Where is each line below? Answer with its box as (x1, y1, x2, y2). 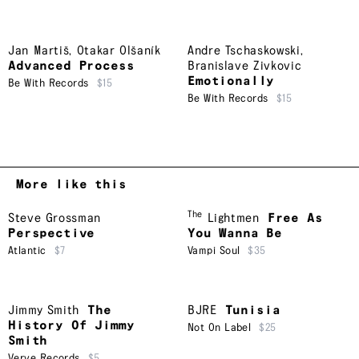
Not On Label (188, 322, 252, 334)
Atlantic (8, 245, 46, 257)
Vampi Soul (188, 245, 240, 257)
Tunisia (224, 304, 280, 318)
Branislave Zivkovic (188, 59, 302, 74)
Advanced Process (8, 59, 135, 74)
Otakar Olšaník (76, 44, 161, 58)
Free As (267, 212, 323, 226)
